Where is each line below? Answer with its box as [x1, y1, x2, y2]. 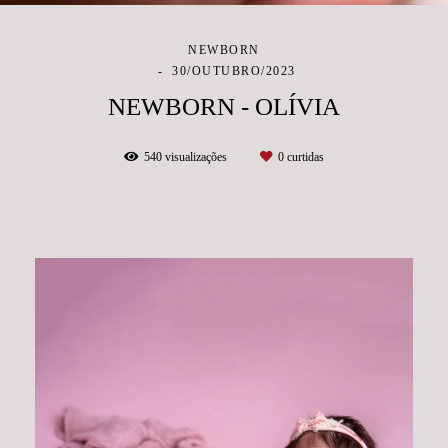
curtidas [284, 149, 324, 164]
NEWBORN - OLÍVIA [108, 92, 340, 120]
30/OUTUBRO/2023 [172, 63, 296, 78]
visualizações [162, 149, 230, 164]
